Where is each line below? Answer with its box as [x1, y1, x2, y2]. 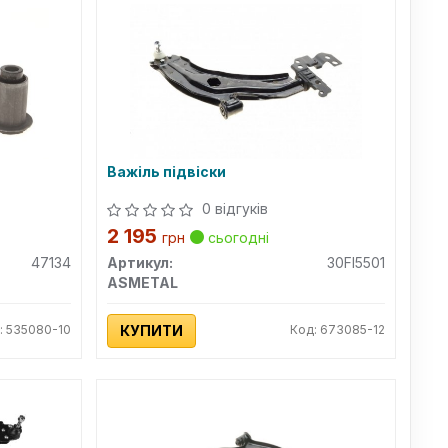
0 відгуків [202, 200, 269, 217]
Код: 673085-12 [289, 322, 385, 337]
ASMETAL [107, 274, 179, 291]
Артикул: [107, 254, 174, 271]
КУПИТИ [120, 322, 184, 339]
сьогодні [204, 229, 270, 246]
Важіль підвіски [107, 163, 227, 180]
